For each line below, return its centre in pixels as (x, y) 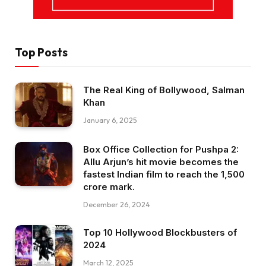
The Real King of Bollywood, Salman (164, 90)
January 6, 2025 (110, 120)
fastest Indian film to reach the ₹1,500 (164, 174)
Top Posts (41, 52)
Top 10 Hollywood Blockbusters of (160, 232)
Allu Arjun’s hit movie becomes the (161, 161)
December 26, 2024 (117, 204)
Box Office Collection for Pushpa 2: (161, 149)
